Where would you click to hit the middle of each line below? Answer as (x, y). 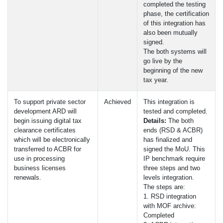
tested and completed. (175, 111)
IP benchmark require (174, 159)
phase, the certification (176, 14)
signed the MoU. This (174, 149)
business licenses (40, 168)
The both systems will (175, 52)
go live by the (163, 61)
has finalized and (168, 140)
